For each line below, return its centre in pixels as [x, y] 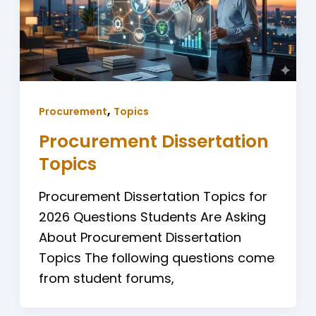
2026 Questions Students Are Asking [152, 217]
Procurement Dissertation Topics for [153, 197]
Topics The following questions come [156, 258]
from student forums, [106, 279]
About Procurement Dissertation [140, 238]
